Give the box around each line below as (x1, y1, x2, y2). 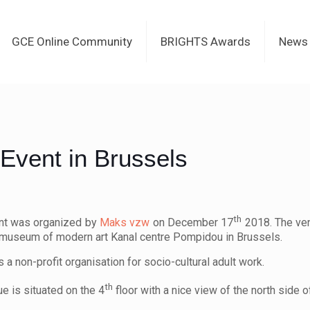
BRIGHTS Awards (160, 35, 250, 48)
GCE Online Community (11, 35, 132, 48)
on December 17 (149, 216, 234, 230)
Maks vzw (99, 216, 150, 230)
